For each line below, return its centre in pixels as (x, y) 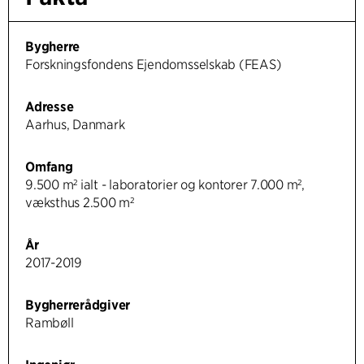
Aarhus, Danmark (75, 125)
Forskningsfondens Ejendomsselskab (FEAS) (154, 65)
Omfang (49, 167)
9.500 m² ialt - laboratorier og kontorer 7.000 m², (165, 185)
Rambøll (50, 323)
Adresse (50, 107)
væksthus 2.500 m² (80, 203)
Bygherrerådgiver (78, 305)
